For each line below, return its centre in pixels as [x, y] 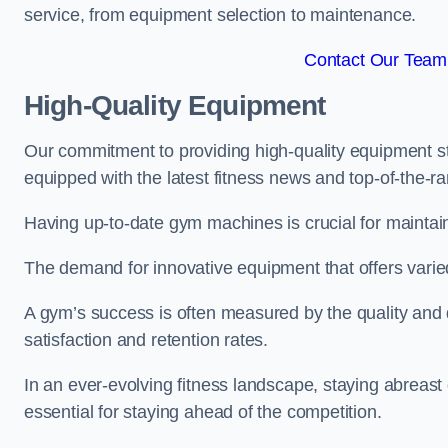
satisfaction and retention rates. [146, 340]
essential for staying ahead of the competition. [203, 412]
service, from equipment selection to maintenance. [220, 15]
